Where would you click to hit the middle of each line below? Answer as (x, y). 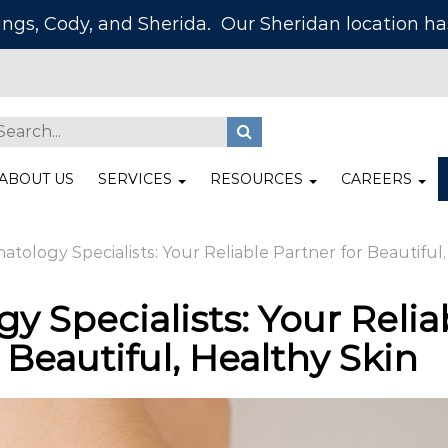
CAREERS (379, 179)
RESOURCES (259, 179)
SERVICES (137, 179)
